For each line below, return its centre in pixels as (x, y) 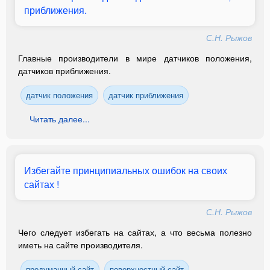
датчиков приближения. (64, 71)
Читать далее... (60, 119)
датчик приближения (146, 95)
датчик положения (59, 95)
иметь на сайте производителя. (80, 245)
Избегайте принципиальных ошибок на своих (126, 170)
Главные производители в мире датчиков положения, (135, 58)
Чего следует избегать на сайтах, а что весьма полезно (135, 232)
